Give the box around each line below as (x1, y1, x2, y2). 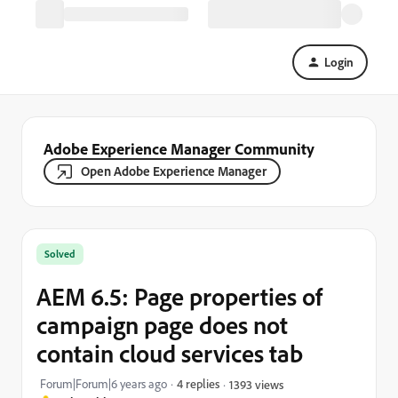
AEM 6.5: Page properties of (36, 281, 322, 312)
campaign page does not (36, 309, 288, 340)
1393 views (229, 376, 283, 392)
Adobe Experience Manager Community (44, 139, 314, 158)
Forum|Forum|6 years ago (40, 376, 167, 392)
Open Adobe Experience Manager (81, 163, 267, 179)
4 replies (177, 376, 219, 391)
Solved (44, 247, 76, 260)
